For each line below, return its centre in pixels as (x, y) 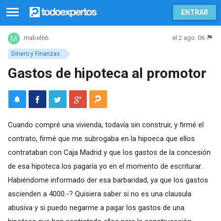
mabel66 (36, 38)
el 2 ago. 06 (189, 38)
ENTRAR (195, 12)
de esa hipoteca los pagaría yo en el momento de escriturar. (105, 166)
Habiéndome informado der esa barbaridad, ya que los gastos (108, 180)
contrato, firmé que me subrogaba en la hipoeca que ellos (101, 138)
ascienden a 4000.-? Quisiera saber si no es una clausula (99, 194)
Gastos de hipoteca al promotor (107, 73)
